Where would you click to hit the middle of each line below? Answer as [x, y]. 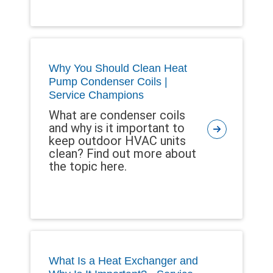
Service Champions [96, 95]
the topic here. [88, 167]
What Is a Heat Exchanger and [123, 261]
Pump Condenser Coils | [108, 82]
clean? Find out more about [122, 154]
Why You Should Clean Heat [118, 69]
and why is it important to [117, 128]
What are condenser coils [117, 115]
